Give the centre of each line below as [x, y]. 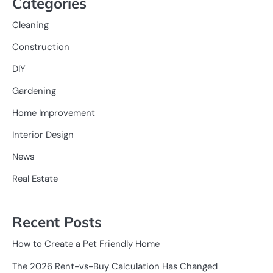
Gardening [34, 91]
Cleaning [30, 25]
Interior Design [43, 135]
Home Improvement [54, 113]
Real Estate [35, 179]
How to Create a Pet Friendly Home [86, 244]
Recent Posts [57, 222]
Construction [41, 47]
